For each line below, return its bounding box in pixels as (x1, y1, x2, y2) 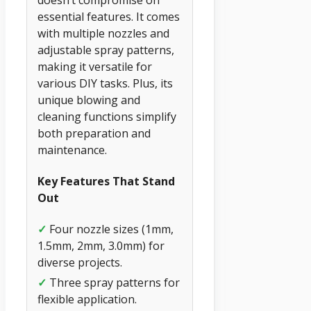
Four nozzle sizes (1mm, (47, 221, 174, 237)
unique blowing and (37, 92, 140, 108)
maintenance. (37, 142, 107, 158)
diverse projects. (37, 255, 122, 271)
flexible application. (37, 292, 137, 308)
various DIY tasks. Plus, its (37, 75, 173, 91)
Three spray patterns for (47, 275, 180, 291)
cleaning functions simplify (37, 108, 176, 124)
